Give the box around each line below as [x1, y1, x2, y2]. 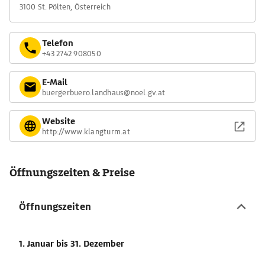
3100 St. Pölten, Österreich [20, 2, 111, 12]
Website [42, 115, 75, 127]
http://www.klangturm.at [42, 126, 130, 137]
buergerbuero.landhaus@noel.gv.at [42, 87, 165, 98]
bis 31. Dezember [56, 238, 124, 249]
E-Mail [42, 76, 67, 88]
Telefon [42, 37, 73, 49]
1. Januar [19, 238, 56, 249]
